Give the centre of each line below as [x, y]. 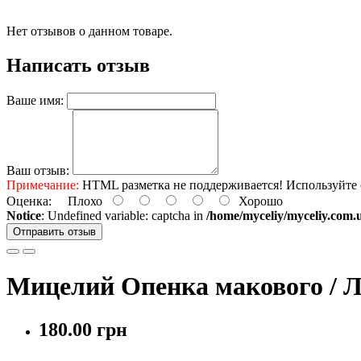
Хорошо [257, 201]
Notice [24, 215]
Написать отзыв [78, 65]
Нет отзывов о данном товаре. [89, 31]
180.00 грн [83, 329]
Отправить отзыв [54, 231]
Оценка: [29, 201]
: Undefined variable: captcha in [124, 215]
